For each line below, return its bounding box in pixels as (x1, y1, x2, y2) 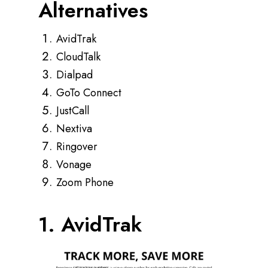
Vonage (56, 157, 92, 172)
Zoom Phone (56, 175, 114, 190)
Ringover (56, 139, 98, 154)
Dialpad (56, 67, 93, 83)
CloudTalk (56, 49, 100, 65)
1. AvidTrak (38, 210, 148, 239)
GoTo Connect (56, 85, 121, 100)
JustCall (56, 103, 89, 118)
